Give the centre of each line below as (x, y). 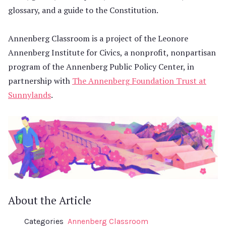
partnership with (40, 81)
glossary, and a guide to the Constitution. (83, 10)
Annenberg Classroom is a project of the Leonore (98, 39)
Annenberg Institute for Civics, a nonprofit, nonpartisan (112, 53)
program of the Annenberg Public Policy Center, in (101, 67)
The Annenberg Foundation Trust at (139, 81)
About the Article (50, 201)
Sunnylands (30, 95)
